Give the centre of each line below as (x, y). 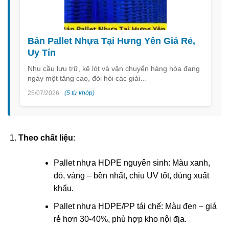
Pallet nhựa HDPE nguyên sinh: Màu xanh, (132, 163)
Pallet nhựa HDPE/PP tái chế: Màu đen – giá (135, 206)
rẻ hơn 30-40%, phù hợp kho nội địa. (120, 219)
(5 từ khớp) (79, 93)
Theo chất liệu (45, 138)
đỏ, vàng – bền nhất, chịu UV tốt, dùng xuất (131, 176)
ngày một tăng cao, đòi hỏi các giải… (87, 78)
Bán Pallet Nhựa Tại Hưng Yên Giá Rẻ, (111, 41)
